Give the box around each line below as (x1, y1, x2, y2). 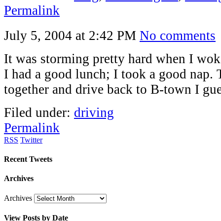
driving (74, 105, 114, 120)
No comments (140, 28, 216, 43)
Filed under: (4, 105, 74, 120)
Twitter (20, 135, 42, 144)
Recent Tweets (4, 155, 52, 164)
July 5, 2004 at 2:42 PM (4, 28, 136, 43)
